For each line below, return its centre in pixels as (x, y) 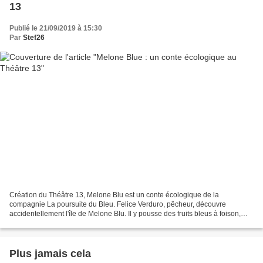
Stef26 (34, 38)
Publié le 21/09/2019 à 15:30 (56, 28)
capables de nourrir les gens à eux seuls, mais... (86, 223)
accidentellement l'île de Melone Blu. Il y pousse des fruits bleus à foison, (125, 213)
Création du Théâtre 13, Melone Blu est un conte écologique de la (114, 195)
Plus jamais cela (50, 253)
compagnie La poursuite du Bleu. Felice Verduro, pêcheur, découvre (118, 204)
